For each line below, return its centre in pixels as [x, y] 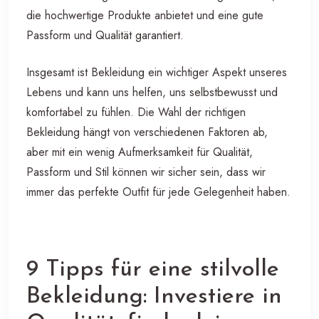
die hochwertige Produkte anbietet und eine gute [145, 15]
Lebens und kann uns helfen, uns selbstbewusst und [152, 92]
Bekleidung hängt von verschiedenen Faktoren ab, [147, 132]
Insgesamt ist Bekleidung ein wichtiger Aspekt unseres [157, 72]
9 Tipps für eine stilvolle [153, 270]
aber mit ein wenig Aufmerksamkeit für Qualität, [140, 152]
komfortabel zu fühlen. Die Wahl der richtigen [136, 112]
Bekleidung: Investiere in [154, 297]
